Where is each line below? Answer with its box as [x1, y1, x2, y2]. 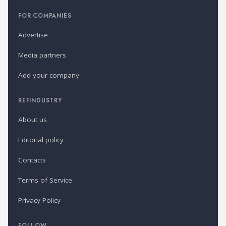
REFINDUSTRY [18, 96, 62, 104]
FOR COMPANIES [18, 11, 72, 20]
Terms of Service [18, 176, 72, 185]
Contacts [18, 155, 46, 165]
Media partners [18, 50, 66, 60]
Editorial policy [18, 135, 64, 145]
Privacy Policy [18, 196, 61, 205]
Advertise [18, 30, 48, 40]
